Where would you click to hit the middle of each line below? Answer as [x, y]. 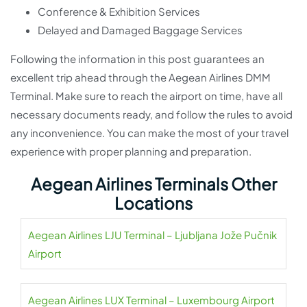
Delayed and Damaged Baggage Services [140, 30]
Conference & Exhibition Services [119, 12]
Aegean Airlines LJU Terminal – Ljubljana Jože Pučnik [152, 235]
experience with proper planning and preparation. [131, 151]
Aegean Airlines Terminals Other [153, 184]
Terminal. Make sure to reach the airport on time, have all [146, 96]
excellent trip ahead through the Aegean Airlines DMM [140, 77]
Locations [153, 203]
